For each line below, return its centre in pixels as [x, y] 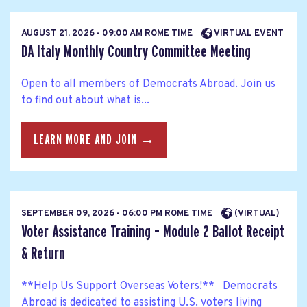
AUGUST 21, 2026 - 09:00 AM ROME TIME [108, 33]
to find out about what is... [85, 101]
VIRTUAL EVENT [248, 33]
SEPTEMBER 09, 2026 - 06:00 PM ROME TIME [118, 213]
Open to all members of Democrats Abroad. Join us [148, 84]
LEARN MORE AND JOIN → [94, 140]
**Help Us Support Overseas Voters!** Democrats [149, 286]
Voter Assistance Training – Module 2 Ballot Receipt [153, 232]
